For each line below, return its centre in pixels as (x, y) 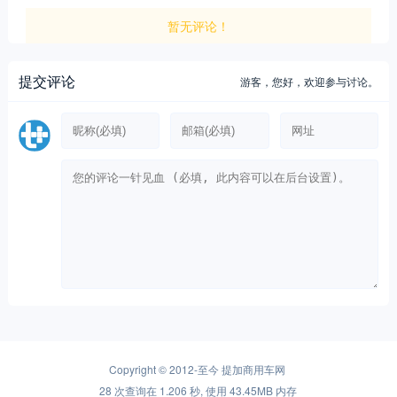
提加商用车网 (253, 370)
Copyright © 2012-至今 (165, 370)
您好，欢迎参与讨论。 (326, 81)
